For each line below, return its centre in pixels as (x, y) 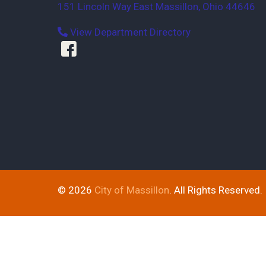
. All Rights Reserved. (216, 190)
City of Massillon (132, 190)
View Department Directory (129, 32)
